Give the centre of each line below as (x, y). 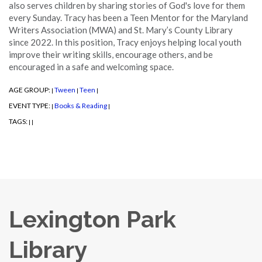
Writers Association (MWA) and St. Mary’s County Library (121, 30)
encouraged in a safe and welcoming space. (92, 66)
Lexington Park (92, 219)
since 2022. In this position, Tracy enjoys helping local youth (125, 42)
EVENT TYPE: (30, 105)
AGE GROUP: (30, 89)
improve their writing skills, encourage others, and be (111, 54)
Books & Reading (81, 105)
